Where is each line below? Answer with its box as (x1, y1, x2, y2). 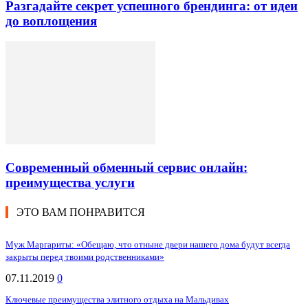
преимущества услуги (5, 175, 135, 190)
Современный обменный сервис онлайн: (5, 160, 247, 175)
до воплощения (5, 13, 97, 28)
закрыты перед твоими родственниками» (5, 251, 164, 262)
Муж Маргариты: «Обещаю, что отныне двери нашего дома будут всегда (5, 239, 290, 250)
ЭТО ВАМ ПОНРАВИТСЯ (16, 206, 145, 218)
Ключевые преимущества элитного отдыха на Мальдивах (5, 294, 229, 305)
